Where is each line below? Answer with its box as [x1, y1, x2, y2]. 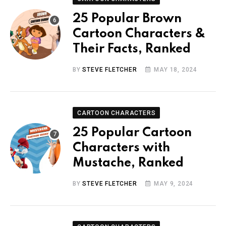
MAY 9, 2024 [154, 180, 194, 187]
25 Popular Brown [73, 12, 182, 25]
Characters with [73, 141, 170, 154]
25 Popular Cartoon [73, 126, 192, 139]
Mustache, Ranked [73, 156, 184, 169]
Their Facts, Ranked [73, 42, 191, 55]
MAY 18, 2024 [154, 66, 198, 73]
